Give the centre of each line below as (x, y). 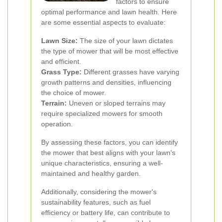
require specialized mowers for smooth (102, 113)
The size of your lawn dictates (125, 41)
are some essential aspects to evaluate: (103, 22)
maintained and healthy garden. (91, 173)
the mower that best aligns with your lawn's (108, 153)
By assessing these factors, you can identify (110, 142)
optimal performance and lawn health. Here (109, 12)
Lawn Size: (59, 41)
